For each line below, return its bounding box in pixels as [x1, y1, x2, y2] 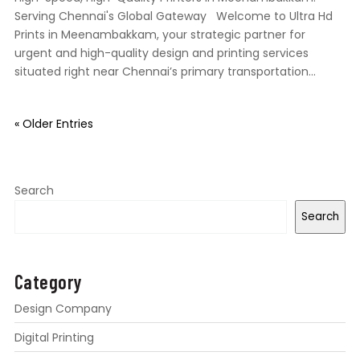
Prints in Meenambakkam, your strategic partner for [14, 27, 305, 43]
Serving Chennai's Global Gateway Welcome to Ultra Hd [14, 8, 333, 25]
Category [14, 269, 82, 293]
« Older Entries [14, 116, 93, 133]
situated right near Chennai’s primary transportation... [14, 63, 316, 80]
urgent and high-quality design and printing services [14, 45, 309, 62]
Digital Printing [14, 329, 94, 346]
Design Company [14, 300, 112, 317]
